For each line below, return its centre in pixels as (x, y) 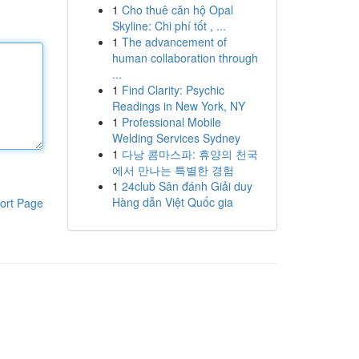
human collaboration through (185, 58)
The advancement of (174, 42)
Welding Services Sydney (176, 138)
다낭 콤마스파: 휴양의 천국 (190, 154)
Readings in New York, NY (178, 106)
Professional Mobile (171, 122)
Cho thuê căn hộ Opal (177, 10)
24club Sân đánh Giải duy (187, 186)
